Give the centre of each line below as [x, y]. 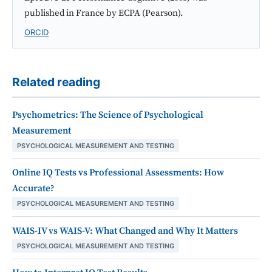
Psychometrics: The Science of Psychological [108, 115]
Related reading [56, 82]
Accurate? [33, 189]
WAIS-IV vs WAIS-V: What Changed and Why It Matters [125, 231]
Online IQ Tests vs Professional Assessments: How [118, 173]
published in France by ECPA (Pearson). [104, 13]
